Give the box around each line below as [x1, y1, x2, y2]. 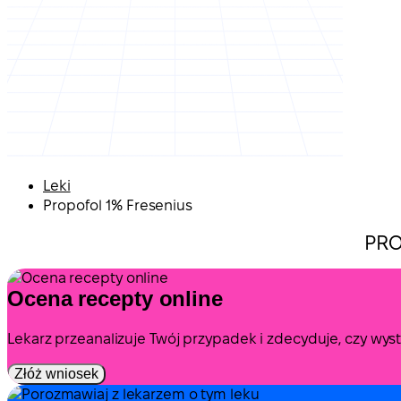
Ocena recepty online [7, 286, 223, 311]
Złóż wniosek [14, 365, 98, 381]
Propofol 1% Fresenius [43, 198, 192, 213]
